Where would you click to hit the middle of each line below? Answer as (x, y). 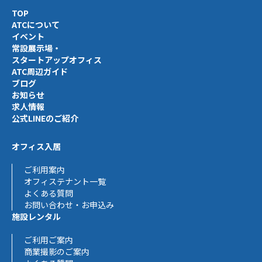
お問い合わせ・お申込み (69, 205)
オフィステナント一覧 (65, 182)
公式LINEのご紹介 (45, 118)
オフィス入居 (36, 146)
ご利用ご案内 (49, 240)
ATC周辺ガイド (40, 72)
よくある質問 (49, 193)
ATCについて (36, 25)
